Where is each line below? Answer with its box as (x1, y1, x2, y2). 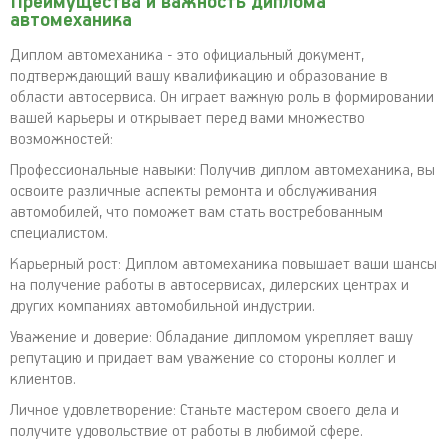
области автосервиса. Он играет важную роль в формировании (10, 88, 434, 107)
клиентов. (10, 370, 76, 389)
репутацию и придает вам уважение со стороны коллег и (10, 349, 396, 368)
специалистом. (10, 224, 108, 243)
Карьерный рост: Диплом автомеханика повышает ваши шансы (10, 255, 437, 274)
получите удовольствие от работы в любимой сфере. (10, 422, 363, 441)
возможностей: (10, 130, 113, 149)
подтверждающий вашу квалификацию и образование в (10, 67, 388, 86)
